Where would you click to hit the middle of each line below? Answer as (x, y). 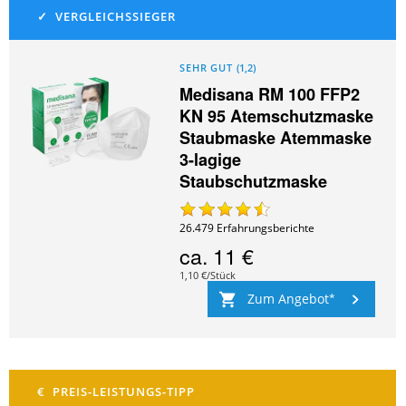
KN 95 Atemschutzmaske (277, 116)
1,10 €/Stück (208, 276)
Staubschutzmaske (254, 182)
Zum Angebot (288, 299)
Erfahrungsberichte (266, 228)
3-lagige (211, 160)
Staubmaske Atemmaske (276, 138)
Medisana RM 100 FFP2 (270, 95)
